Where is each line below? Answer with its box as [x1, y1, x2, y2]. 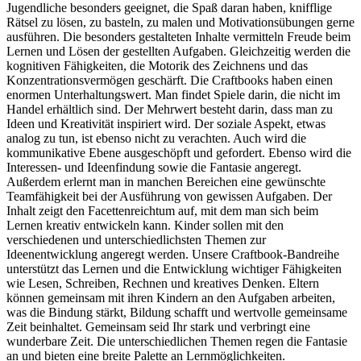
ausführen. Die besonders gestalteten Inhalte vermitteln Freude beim [6, 29, 351, 44]
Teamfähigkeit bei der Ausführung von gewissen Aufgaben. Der [6, 189, 332, 203]
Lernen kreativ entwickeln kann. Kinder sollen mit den [6, 218, 284, 232]
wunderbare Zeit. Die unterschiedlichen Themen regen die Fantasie [6, 334, 347, 348]
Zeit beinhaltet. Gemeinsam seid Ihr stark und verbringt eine [6, 319, 310, 334]
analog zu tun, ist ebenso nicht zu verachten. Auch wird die [6, 131, 306, 145]
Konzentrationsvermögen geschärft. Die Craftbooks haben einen [6, 73, 333, 87]
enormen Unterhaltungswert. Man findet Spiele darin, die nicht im [6, 87, 340, 102]
